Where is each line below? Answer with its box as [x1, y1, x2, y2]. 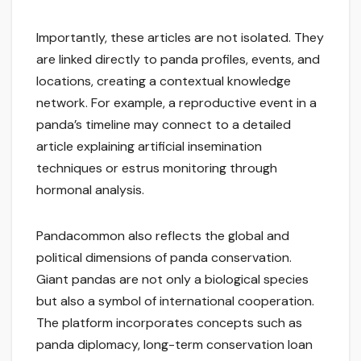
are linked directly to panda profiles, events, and [36, 51, 320, 68]
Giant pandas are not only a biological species [36, 271, 309, 288]
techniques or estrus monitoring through [36, 160, 277, 177]
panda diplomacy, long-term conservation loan [36, 336, 313, 354]
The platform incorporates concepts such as [36, 314, 302, 332]
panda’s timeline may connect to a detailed [36, 116, 291, 134]
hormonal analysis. [36, 181, 144, 199]
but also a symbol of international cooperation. [36, 293, 314, 310]
